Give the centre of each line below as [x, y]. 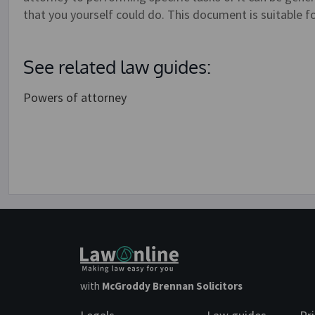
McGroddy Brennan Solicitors [172, 285]
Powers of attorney [75, 97]
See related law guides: [117, 66]
